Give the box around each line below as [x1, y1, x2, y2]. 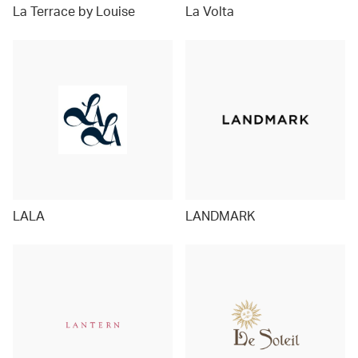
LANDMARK [185, 207, 255, 224]
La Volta [185, 2, 234, 19]
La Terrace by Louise [13, 2, 135, 19]
